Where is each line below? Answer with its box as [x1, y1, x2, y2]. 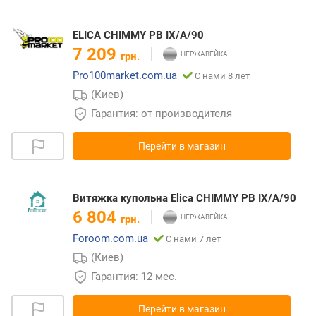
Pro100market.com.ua [73, 68, 177, 82]
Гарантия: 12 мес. [91, 269, 177, 283]
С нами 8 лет [195, 70, 250, 81]
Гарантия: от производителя [91, 107, 232, 120]
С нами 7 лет [166, 233, 221, 244]
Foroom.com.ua [73, 231, 148, 245]
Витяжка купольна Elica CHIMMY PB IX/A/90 [73, 191, 296, 205]
